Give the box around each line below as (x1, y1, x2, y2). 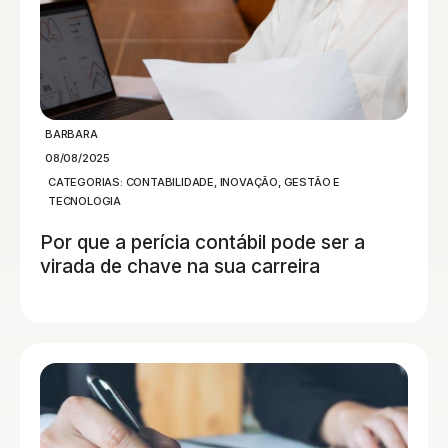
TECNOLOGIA (48, 193, 121, 208)
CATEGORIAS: (48, 174, 123, 189)
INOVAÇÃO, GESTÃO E (219, 174, 341, 189)
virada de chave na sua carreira (40, 254, 320, 278)
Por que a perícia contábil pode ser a (40, 230, 365, 254)
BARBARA (45, 126, 98, 141)
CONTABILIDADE (125, 174, 215, 189)
